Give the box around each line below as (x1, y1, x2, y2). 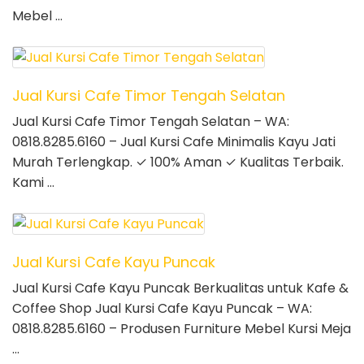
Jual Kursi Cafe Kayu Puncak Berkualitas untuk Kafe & (12, 279, 349, 298)
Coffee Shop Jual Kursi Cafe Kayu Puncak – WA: (12, 299, 312, 318)
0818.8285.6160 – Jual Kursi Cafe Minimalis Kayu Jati (12, 132, 336, 152)
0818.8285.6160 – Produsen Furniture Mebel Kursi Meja (12, 319, 351, 339)
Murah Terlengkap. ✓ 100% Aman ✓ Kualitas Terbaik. (12, 153, 344, 172)
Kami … (12, 173, 54, 193)
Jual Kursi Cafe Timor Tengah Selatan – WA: (12, 112, 289, 132)
